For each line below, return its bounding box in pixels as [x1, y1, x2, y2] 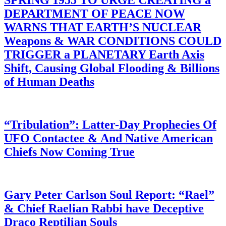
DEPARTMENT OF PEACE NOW [4, 7, 185, 20]
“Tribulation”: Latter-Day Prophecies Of [4, 118, 216, 131]
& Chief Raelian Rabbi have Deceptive [4, 201, 204, 215]
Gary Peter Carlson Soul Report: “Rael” [4, 188, 214, 201]
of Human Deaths [4, 75, 94, 88]
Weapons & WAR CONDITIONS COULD [4, 34, 221, 47]
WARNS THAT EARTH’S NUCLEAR [4, 21, 201, 34]
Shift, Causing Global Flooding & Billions [4, 62, 219, 75]
